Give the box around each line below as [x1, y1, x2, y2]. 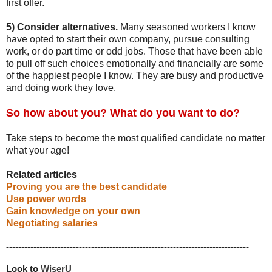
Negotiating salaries [6, 217, 98, 228]
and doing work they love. [6, 82, 116, 93]
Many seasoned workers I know [118, 21, 256, 32]
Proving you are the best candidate [6, 181, 167, 192]
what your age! [6, 144, 69, 155]
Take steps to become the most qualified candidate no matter [6, 132, 265, 143]
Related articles [6, 169, 77, 180]
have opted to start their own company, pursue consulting [6, 33, 250, 44]
